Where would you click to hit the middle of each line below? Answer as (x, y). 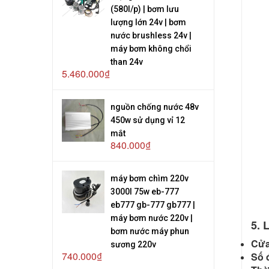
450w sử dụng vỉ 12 (148, 120)
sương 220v (134, 244)
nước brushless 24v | (151, 35)
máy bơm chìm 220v (150, 178)
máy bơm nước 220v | (152, 218)
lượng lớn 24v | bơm (149, 22)
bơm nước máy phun (150, 231)
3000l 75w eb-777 (145, 191)
